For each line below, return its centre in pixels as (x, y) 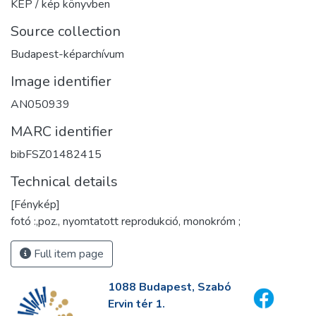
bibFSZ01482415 (56, 154)
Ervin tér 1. (136, 304)
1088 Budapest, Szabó (169, 287)
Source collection (66, 31)
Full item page (67, 254)
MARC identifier (62, 131)
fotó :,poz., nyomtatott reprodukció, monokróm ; (126, 221)
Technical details (64, 181)
